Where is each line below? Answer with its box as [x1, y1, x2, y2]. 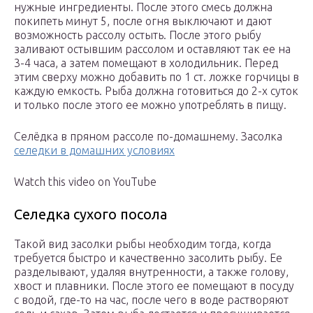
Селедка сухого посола [14, 206, 167, 223]
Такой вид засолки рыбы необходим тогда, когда [14, 238, 271, 251]
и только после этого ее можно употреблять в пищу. [14, 99, 286, 112]
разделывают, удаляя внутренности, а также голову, [14, 265, 289, 279]
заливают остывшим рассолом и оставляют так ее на [14, 43, 291, 56]
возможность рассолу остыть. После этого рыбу [14, 29, 261, 42]
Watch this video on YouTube [14, 175, 156, 189]
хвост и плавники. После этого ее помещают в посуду [14, 279, 294, 293]
